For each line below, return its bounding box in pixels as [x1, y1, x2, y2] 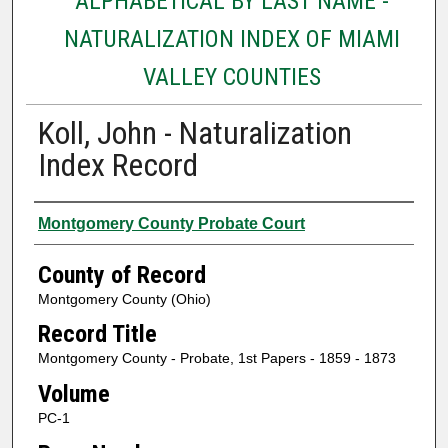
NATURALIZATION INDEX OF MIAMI [63, 24, 400, 53]
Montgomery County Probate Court [37, 214, 305, 232]
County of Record [37, 260, 206, 289]
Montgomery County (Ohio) [37, 290, 211, 307]
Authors [33, 206, 112, 235]
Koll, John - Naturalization [37, 113, 352, 152]
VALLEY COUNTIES [142, 62, 321, 91]
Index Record [37, 145, 198, 184]
